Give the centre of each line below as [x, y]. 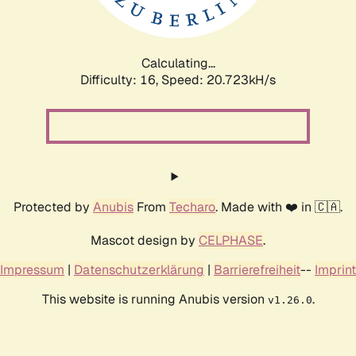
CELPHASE [231, 240]
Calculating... [178, 63]
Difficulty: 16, [121, 79]
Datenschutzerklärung [139, 269]
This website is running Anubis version [155, 299]
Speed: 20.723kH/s [219, 79]
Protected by [53, 207]
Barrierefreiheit [257, 269]
